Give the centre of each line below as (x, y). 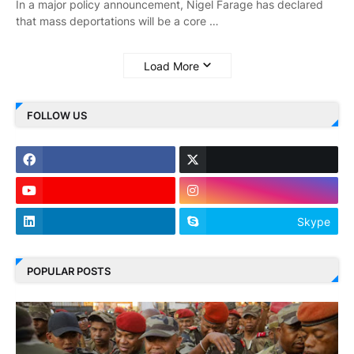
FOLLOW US (57, 115)
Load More (171, 66)
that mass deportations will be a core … (117, 21)
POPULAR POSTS (69, 271)
